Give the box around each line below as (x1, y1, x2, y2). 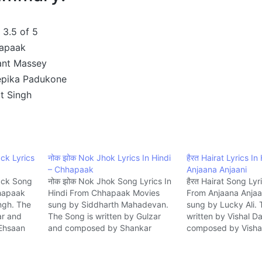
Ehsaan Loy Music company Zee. (47, 234, 174, 244)
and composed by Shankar (47, 222, 151, 233)
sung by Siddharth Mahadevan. (47, 199, 168, 209)
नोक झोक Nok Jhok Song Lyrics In (47, 175, 171, 186)
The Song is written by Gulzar (47, 211, 161, 221)
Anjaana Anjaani (187, 164, 247, 174)
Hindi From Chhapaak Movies (47, 187, 160, 198)
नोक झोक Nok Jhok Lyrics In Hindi (47, 152, 171, 163)
